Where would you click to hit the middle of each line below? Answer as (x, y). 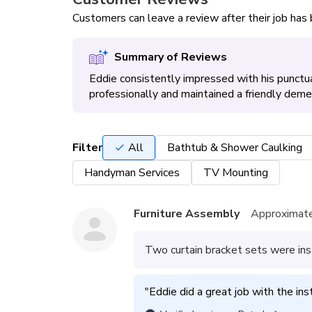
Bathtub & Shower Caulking (235, 148)
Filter (87, 148)
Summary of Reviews (170, 57)
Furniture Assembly (187, 214)
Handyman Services (132, 173)
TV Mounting (236, 173)
